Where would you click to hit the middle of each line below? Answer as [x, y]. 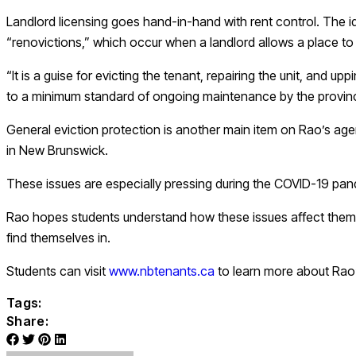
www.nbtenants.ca [162, 271]
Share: [27, 321]
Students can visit [58, 271]
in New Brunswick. [59, 151]
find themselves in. [60, 238]
